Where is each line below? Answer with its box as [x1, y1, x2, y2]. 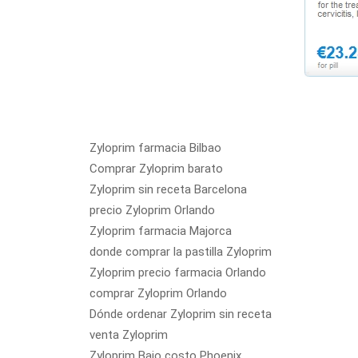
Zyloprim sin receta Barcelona [89, 182, 247, 197]
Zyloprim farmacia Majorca [89, 224, 232, 238]
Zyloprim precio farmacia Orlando [89, 265, 266, 280]
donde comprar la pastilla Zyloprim [89, 245, 272, 259]
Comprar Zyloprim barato [89, 161, 223, 176]
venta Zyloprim [89, 328, 168, 342]
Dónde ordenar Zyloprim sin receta [89, 307, 272, 321]
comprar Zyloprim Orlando [89, 286, 227, 300]
